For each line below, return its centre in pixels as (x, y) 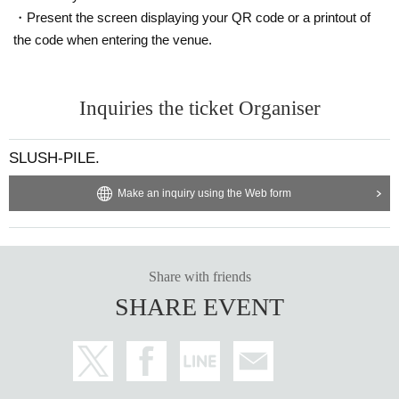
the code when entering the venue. (113, 39)
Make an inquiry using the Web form (204, 193)
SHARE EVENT (199, 306)
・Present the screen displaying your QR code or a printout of (192, 17)
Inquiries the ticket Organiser (199, 108)
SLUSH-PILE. (54, 158)
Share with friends (199, 276)
